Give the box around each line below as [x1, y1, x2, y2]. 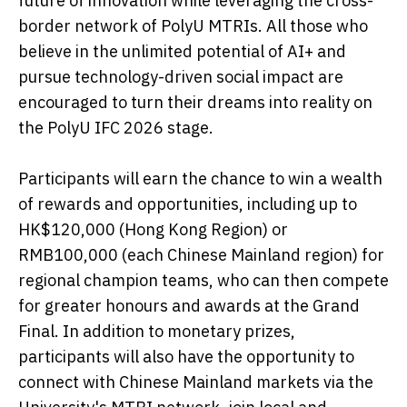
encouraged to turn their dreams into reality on [18, 91, 372, 113]
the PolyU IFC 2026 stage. [18, 116, 213, 138]
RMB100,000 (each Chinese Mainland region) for [18, 243, 384, 265]
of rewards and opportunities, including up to [18, 193, 357, 214]
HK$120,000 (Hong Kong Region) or [18, 218, 288, 240]
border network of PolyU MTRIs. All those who [18, 15, 368, 36]
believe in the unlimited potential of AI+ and [18, 40, 346, 62]
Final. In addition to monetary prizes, [18, 320, 295, 342]
